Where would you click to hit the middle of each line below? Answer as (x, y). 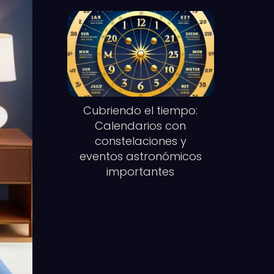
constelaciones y (140, 141)
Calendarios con (141, 126)
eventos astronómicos (140, 157)
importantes (141, 172)
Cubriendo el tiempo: (141, 111)
